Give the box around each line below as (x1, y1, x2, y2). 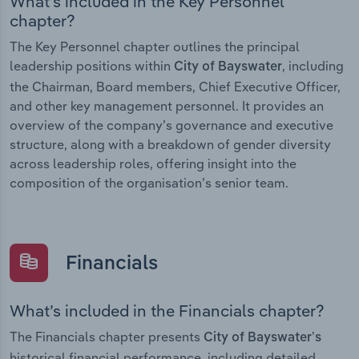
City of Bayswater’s (204, 331, 321, 345)
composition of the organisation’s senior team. (10, 175, 288, 192)
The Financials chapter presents (10, 328, 204, 345)
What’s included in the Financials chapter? (10, 300, 325, 321)
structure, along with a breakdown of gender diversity (10, 136, 331, 153)
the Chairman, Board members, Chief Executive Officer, (10, 79, 341, 95)
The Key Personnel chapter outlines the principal (10, 38, 300, 55)
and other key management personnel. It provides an (10, 98, 324, 115)
